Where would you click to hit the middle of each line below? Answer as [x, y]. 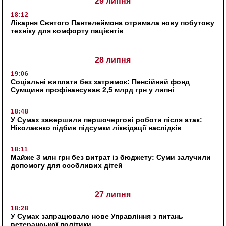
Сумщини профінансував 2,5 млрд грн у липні [93, 90]
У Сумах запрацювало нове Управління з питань [97, 216]
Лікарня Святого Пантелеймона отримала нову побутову [113, 22]
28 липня [113, 60]
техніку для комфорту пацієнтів [67, 31]
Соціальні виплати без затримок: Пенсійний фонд [100, 81]
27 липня [113, 194]
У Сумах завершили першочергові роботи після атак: [107, 119]
